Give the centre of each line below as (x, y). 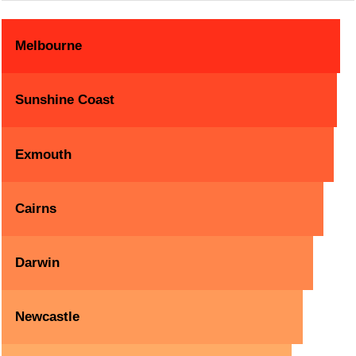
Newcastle (48, 317)
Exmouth (44, 154)
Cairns (36, 208)
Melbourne (49, 46)
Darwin (38, 262)
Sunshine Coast (65, 100)
